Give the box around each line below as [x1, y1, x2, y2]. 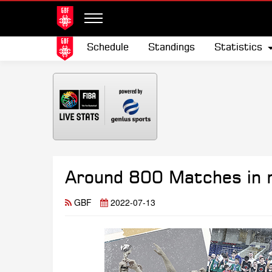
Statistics [214, 42, 262, 53]
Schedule [87, 42, 129, 53]
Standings [148, 42, 195, 53]
